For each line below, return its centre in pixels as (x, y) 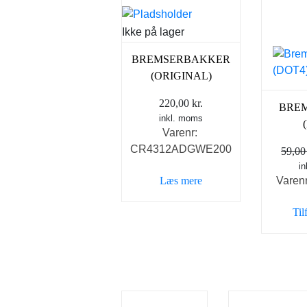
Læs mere (181, 181)
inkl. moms (181, 119)
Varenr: (181, 133)
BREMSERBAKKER (181, 60)
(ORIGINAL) (181, 76)
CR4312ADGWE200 (181, 149)
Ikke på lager (153, 32)
